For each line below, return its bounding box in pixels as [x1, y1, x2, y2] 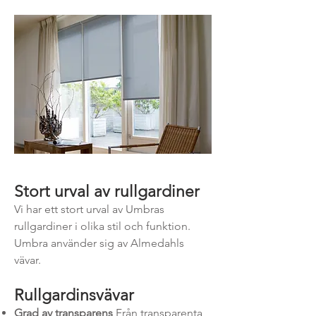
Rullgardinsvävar [14, 286, 138, 305]
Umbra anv [14, 236, 68, 250]
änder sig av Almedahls [68, 236, 184, 250]
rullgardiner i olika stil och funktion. [14, 219, 190, 233]
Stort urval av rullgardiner [14, 182, 204, 201]
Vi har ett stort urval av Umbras [14, 202, 164, 216]
